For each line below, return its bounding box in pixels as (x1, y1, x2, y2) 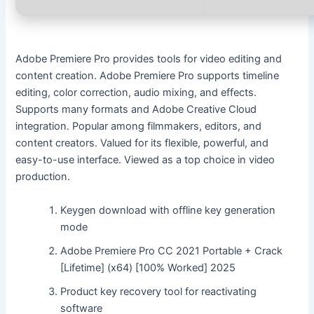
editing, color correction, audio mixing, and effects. (15, 86, 257, 100)
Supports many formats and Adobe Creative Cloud (15, 103, 257, 116)
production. (15, 170, 71, 184)
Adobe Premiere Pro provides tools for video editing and (15, 53, 282, 66)
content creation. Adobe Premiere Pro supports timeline (15, 69, 280, 83)
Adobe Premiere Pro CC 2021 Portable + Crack (60, 244, 283, 257)
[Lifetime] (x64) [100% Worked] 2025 (60, 261, 236, 274)
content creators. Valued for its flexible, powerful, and (15, 137, 269, 150)
